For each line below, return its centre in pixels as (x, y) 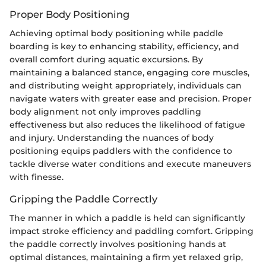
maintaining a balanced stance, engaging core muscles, (129, 72)
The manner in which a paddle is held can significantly (127, 218)
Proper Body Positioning (69, 14)
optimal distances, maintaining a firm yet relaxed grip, (126, 257)
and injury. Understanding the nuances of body (112, 137)
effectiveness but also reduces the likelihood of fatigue (127, 124)
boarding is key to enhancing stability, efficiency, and (124, 46)
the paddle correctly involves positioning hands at (118, 244)
